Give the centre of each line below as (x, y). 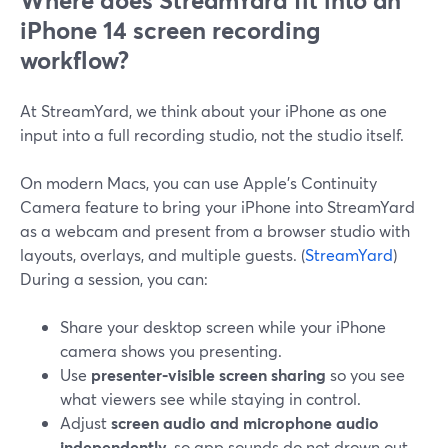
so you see (365, 374)
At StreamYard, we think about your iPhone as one (203, 110)
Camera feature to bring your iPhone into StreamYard (217, 206)
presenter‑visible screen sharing (208, 374)
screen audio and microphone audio (245, 422)
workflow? (74, 60)
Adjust (85, 422)
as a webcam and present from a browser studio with (215, 230)
